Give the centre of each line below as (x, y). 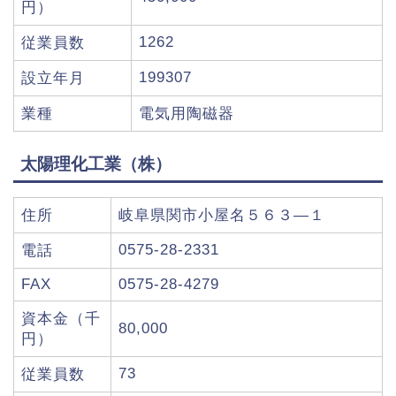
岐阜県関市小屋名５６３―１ (222, 215)
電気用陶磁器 (187, 114)
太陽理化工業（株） (96, 164)
